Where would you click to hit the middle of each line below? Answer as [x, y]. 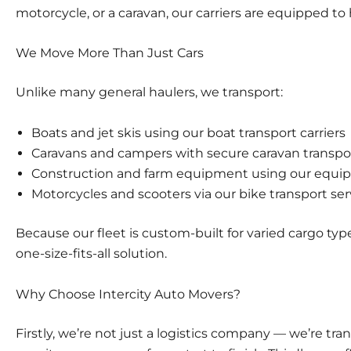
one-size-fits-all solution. [91, 253]
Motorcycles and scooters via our [135, 194]
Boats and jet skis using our [119, 132]
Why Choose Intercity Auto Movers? [128, 294]
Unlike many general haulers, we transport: [149, 92]
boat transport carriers [276, 132]
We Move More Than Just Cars [110, 53]
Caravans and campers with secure [142, 153]
